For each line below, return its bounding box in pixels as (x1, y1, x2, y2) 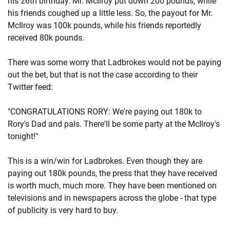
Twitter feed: (8, 82, 53, 92)
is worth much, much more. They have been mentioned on (8, 181, 217, 190)
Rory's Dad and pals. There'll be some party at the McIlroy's (8, 119, 220, 129)
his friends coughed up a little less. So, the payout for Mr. (8, 8, 213, 18)
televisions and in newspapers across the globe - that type (8, 193, 216, 203)
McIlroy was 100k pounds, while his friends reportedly (8, 21, 201, 30)
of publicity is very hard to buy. (8, 205, 118, 215)
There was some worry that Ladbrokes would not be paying (8, 57, 221, 67)
